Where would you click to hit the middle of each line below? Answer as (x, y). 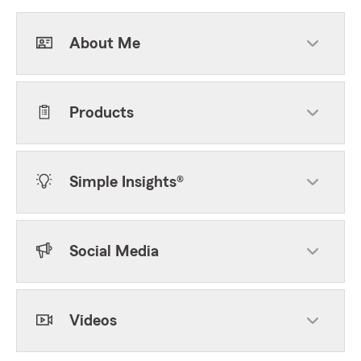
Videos (93, 321)
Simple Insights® (127, 182)
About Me (105, 44)
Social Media (114, 251)
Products (102, 113)
